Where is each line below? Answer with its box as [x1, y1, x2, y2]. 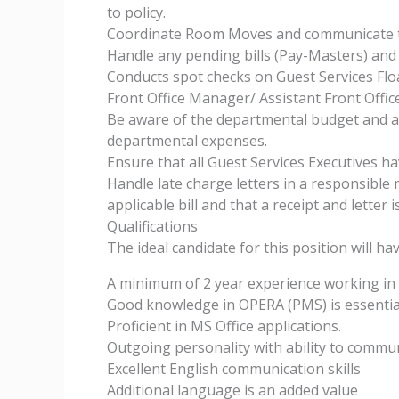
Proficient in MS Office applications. [107, 316, 341, 336]
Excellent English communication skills [107, 359, 361, 379]
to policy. [107, 3, 166, 22]
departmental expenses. [107, 131, 267, 151]
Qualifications [107, 216, 198, 236]
